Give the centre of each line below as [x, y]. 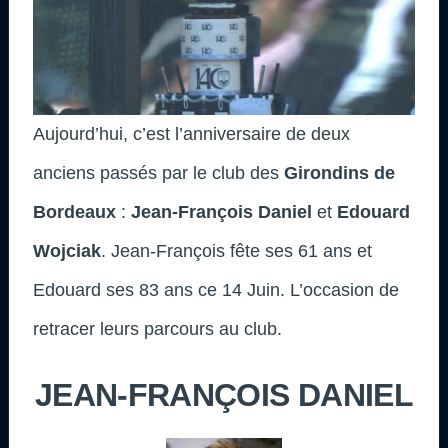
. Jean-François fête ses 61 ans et [236, 250]
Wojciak [67, 250]
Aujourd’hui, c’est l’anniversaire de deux [191, 133]
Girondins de [339, 172]
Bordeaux [74, 211]
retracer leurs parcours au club [155, 328]
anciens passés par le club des [156, 172]
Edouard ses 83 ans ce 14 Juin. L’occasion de [216, 289]
